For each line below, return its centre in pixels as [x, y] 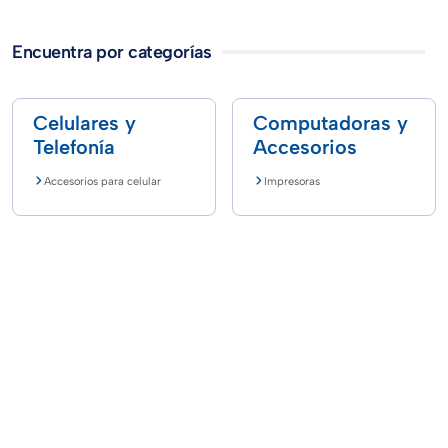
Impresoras [292, 180]
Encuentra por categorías [111, 52]
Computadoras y [330, 122]
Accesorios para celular [103, 180]
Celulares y [84, 122]
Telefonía [74, 146]
